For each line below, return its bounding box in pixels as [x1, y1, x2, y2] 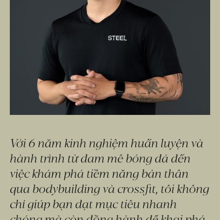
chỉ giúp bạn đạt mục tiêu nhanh [10, 194, 177, 212]
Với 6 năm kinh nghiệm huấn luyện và [10, 134, 203, 151]
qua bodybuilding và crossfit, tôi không [10, 179, 209, 196]
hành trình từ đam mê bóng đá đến [10, 149, 191, 166]
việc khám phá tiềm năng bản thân [10, 164, 189, 181]
